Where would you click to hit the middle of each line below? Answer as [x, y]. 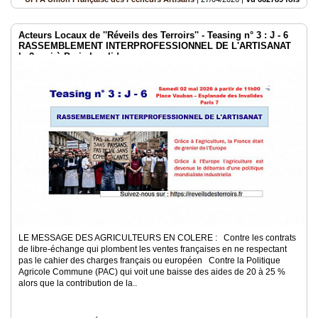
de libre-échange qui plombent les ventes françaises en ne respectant [153, 249]
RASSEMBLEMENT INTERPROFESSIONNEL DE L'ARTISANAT [155, 46]
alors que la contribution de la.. [78, 283]
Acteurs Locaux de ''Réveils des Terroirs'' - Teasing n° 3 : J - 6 [153, 35]
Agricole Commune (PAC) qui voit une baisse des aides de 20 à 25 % [152, 272]
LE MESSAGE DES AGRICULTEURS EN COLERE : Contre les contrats [157, 238]
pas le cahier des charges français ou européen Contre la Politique [149, 261]
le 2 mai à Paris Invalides [74, 56]
